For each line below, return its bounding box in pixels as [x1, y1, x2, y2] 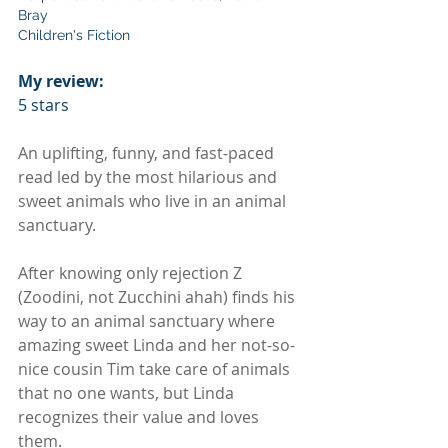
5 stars [18, 93, 69, 116]
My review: [18, 69, 104, 92]
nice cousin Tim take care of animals [18, 357, 294, 380]
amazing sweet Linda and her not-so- [18, 333, 295, 356]
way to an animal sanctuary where [18, 309, 279, 332]
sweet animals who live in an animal [18, 189, 290, 212]
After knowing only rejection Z [18, 261, 246, 284]
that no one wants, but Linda [18, 381, 238, 404]
